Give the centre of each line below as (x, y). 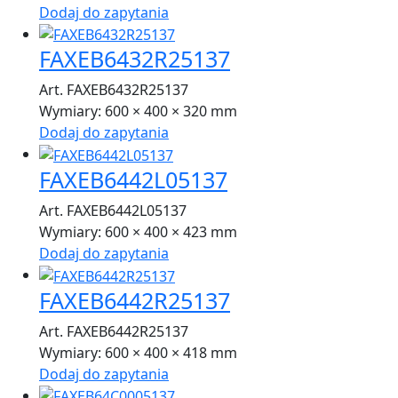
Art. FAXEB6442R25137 (114, 331)
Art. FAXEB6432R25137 (114, 90)
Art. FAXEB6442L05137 (113, 211)
